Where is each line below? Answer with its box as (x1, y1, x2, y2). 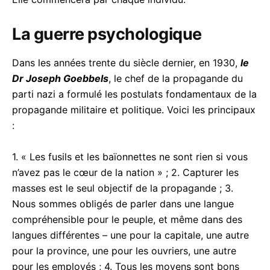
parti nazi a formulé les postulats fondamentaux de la (12, 87, 257, 100)
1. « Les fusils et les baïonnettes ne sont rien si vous (12, 150, 248, 163)
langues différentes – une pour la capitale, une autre (12, 228, 249, 241)
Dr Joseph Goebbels (12, 72, 108, 84)
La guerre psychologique (12, 24, 202, 44)
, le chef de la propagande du (108, 72, 243, 84)
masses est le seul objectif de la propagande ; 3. (12, 181, 233, 194)
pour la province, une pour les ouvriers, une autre (12, 244, 236, 257)
